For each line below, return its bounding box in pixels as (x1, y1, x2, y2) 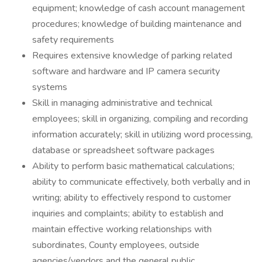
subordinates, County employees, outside (32, 239, 199, 251)
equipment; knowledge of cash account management (32, 2, 245, 15)
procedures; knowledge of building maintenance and (32, 18, 242, 30)
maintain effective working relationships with (32, 223, 212, 236)
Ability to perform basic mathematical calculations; (32, 160, 235, 173)
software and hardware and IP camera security (32, 65, 220, 78)
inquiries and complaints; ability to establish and (32, 207, 223, 220)
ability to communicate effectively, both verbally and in (32, 175, 250, 188)
